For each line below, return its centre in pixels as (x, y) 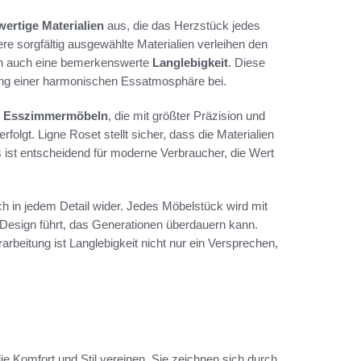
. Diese (247, 62)
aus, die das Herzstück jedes (182, 25)
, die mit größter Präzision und (187, 115)
